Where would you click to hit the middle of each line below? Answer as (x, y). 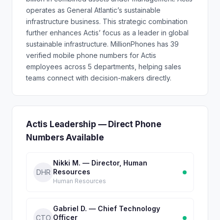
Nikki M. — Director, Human (100, 163)
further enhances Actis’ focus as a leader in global (107, 33)
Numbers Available (65, 137)
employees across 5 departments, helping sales (104, 67)
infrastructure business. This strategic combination (107, 21)
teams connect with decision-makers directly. (99, 78)
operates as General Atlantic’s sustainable (93, 10)
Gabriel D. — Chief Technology (107, 208)
